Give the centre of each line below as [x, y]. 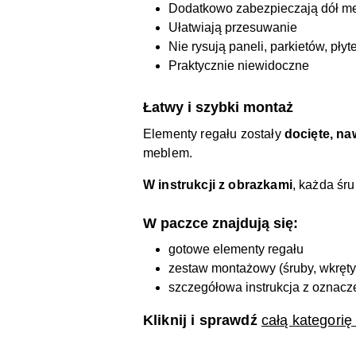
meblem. [168, 153]
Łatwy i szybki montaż [218, 107]
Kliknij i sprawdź [202, 320]
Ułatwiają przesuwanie [233, 27]
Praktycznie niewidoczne [239, 65]
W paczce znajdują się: [221, 223]
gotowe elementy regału [236, 249]
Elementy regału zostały [214, 133]
